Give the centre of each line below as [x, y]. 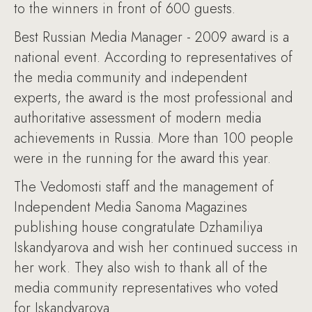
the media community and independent [131, 78]
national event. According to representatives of [153, 57]
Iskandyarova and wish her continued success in [156, 248]
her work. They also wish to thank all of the [141, 268]
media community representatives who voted [146, 288]
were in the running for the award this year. [142, 158]
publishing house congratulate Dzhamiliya [138, 227]
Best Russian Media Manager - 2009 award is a [151, 37]
